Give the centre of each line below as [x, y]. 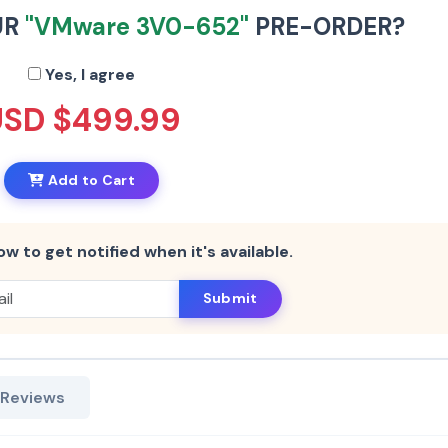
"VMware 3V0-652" [136, 26]
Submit [230, 298]
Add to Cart [89, 179]
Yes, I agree [88, 74]
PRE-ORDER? [326, 26]
